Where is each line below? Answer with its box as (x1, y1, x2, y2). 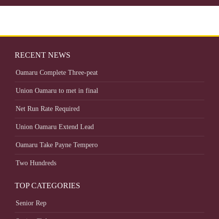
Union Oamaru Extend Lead (16, 123, 94, 131)
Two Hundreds (16, 159, 56, 167)
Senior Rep (16, 199, 46, 207)
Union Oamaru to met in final (16, 87, 98, 94)
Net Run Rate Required (16, 105, 80, 112)
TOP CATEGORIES (15, 181, 80, 190)
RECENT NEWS (15, 51, 70, 59)
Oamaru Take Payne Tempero (16, 141, 98, 149)
